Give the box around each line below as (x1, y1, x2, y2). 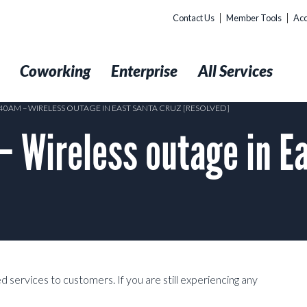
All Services (198, 62, 273, 80)
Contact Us (173, 12, 214, 23)
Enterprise (111, 62, 177, 80)
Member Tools (226, 12, 282, 23)
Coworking (20, 62, 90, 80)
